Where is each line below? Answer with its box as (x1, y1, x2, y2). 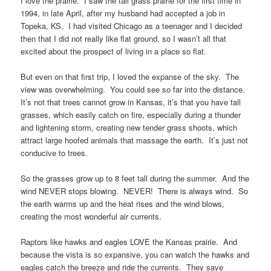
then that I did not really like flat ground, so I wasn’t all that (21, 32, 227, 44)
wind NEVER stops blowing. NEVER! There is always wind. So (21, 185, 249, 197)
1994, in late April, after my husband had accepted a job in (21, 7, 226, 19)
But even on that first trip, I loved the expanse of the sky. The (21, 71, 240, 83)
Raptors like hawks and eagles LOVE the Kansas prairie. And (21, 236, 238, 248)
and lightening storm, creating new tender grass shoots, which (21, 122, 238, 134)
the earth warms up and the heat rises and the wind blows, (21, 198, 225, 210)
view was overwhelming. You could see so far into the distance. (21, 83, 248, 96)
